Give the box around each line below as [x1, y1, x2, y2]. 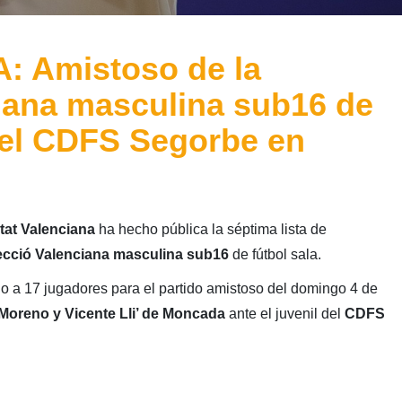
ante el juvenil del [224, 305, 345, 321]
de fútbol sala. [228, 246, 321, 262]
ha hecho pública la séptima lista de [98, 221, 327, 237]
